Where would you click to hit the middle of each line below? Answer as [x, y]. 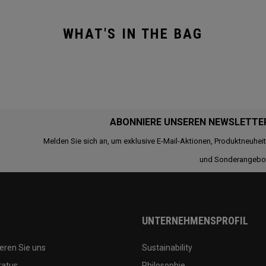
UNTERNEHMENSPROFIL [195, 221]
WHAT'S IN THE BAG [133, 34]
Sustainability [167, 248]
